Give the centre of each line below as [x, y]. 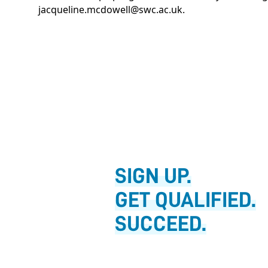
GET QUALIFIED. [185, 200]
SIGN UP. [153, 176]
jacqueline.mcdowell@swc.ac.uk [110, 10]
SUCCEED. [161, 224]
